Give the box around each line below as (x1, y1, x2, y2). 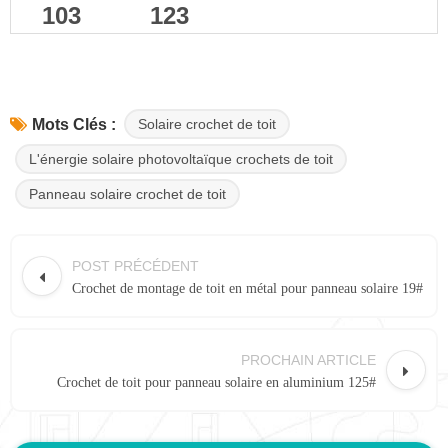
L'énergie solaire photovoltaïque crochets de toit (29, 150, 333, 167)
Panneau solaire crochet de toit (29, 185, 226, 202)
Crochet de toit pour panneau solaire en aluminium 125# (57, 374, 376, 390)
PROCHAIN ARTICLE (241, 351, 376, 368)
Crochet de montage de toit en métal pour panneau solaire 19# (72, 280, 423, 296)
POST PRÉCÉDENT (72, 257, 199, 274)
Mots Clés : (32, 116, 116, 134)
